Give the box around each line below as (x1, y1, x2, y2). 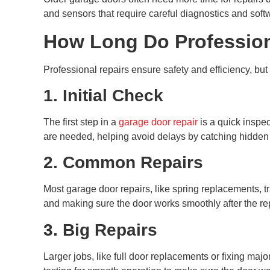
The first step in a (43, 117, 119, 128)
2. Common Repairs (43, 153, 203, 172)
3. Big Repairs (43, 220, 157, 239)
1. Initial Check (43, 86, 163, 105)
